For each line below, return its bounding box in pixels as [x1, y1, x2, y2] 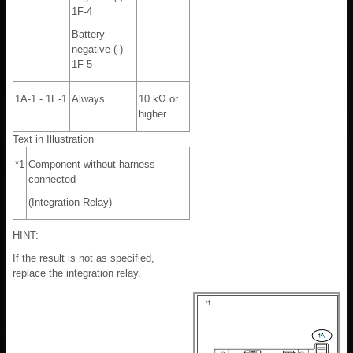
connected [28, 173, 76, 186]
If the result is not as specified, [13, 252, 154, 265]
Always [72, 93, 105, 106]
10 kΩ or [139, 93, 178, 106]
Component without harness [28, 158, 155, 171]
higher [139, 108, 166, 121]
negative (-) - [72, 43, 129, 56]
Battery [72, 28, 105, 41]
